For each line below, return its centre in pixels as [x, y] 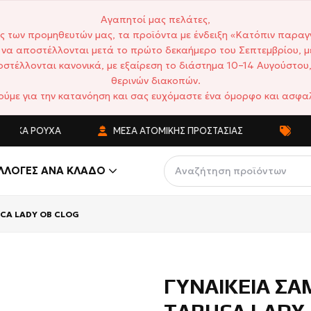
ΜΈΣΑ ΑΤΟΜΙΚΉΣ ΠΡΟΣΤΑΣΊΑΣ [164, 131]
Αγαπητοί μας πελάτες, [155, 19]
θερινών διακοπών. [155, 81]
